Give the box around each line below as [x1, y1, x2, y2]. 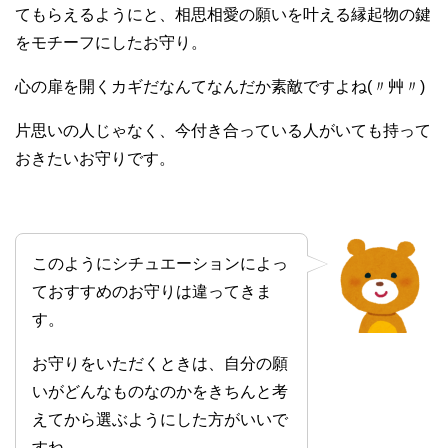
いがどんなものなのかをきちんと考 [32, 382, 288, 400]
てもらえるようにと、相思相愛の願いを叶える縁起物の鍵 [15, 5, 431, 23]
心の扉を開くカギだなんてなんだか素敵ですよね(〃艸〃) [15, 77, 425, 95]
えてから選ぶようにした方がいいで [32, 410, 288, 428]
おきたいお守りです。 [15, 149, 175, 167]
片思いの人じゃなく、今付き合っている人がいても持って [15, 121, 431, 139]
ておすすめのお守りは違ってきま [32, 282, 272, 300]
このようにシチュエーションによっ [32, 254, 288, 272]
